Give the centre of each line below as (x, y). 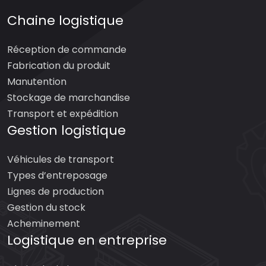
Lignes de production (56, 191)
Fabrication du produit (59, 66)
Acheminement (44, 224)
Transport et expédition (63, 114)
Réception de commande (67, 50)
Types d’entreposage (57, 175)
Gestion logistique (66, 130)
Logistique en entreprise (87, 240)
